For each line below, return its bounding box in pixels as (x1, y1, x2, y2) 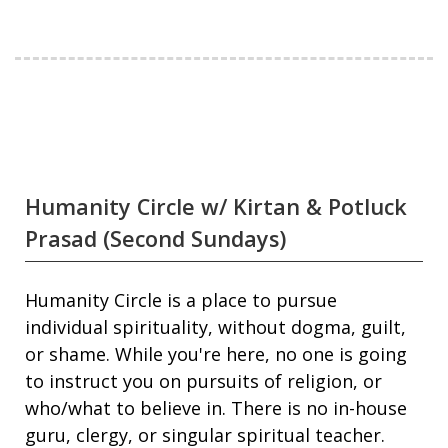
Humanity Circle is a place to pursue (25, 288, 337, 313)
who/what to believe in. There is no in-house (25, 396, 407, 421)
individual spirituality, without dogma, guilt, (25, 315, 406, 340)
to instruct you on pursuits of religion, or (25, 369, 382, 394)
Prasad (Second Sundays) (25, 223, 286, 253)
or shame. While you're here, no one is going (25, 342, 407, 367)
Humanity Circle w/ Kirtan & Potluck (25, 191, 407, 221)
